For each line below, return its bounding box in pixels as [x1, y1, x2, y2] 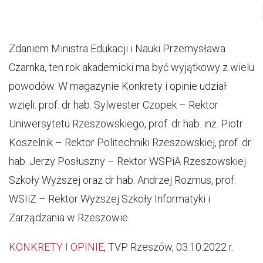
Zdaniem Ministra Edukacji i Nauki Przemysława [9, 42, 225, 55]
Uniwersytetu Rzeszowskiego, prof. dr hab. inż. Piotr [9, 117, 243, 130]
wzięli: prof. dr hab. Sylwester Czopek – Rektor [9, 99, 218, 111]
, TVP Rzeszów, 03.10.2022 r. [104, 241, 234, 253]
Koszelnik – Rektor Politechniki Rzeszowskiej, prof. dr [9, 136, 251, 149]
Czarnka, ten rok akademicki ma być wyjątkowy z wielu [9, 61, 254, 73]
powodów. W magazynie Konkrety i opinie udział [9, 80, 227, 92]
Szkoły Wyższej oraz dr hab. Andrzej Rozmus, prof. [9, 174, 236, 186]
